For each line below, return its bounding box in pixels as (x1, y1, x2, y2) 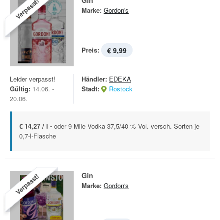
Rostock (109, 84, 133, 93)
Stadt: (82, 84, 99, 93)
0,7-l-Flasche (19, 131, 56, 140)
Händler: (82, 74, 107, 83)
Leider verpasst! (10, 74, 55, 83)
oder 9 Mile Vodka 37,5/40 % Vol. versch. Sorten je (54, 121, 199, 131)
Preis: (82, 45, 99, 55)
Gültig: (10, 84, 30, 93)
